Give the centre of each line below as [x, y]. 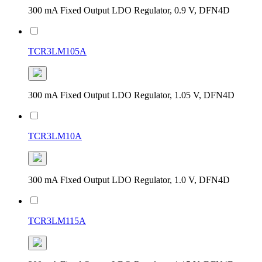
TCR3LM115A [57, 220]
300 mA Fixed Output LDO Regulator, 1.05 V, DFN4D [131, 95]
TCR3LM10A [55, 136]
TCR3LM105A [57, 51]
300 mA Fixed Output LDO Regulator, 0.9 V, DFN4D [129, 10]
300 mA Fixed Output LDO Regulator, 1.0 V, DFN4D [129, 180]
